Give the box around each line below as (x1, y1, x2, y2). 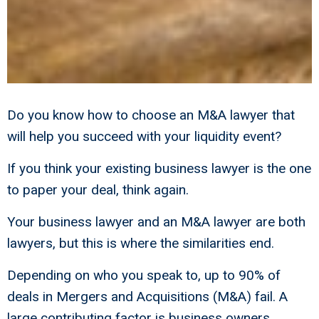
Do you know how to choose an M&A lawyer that (7, 107, 295, 124)
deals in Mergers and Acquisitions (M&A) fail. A (7, 288, 288, 305)
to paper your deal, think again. (7, 182, 189, 199)
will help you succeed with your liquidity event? (7, 128, 281, 145)
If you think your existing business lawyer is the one (7, 160, 311, 177)
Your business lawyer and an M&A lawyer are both (7, 214, 305, 231)
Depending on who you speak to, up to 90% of (7, 267, 281, 284)
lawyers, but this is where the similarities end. (7, 235, 274, 252)
